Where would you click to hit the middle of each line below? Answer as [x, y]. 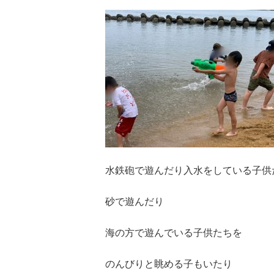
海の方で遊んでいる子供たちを [174, 233]
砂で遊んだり [135, 202]
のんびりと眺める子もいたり [169, 264]
